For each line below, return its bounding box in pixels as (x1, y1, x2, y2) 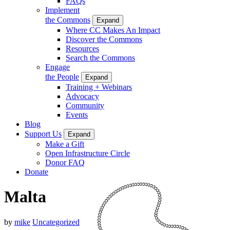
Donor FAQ (45, 158, 85, 167)
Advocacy (66, 91, 99, 101)
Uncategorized (32, 217, 80, 226)
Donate (25, 167, 48, 176)
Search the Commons (66, 53, 135, 62)
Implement (45, 5, 80, 14)
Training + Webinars (66, 82, 132, 91)
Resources (66, 44, 99, 53)
